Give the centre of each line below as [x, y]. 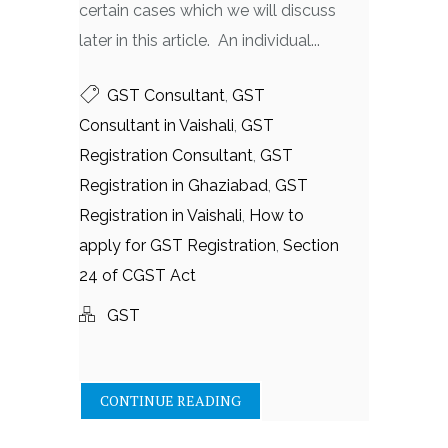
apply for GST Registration [177, 245]
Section [311, 245]
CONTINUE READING [170, 400]
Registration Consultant [166, 155]
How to [276, 215]
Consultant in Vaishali [156, 125]
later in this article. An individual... [199, 40]
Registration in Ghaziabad [173, 185]
